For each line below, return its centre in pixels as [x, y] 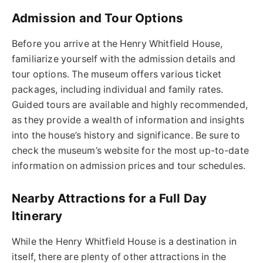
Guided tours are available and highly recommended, [130, 104]
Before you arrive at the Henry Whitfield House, [117, 43]
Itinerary [37, 216]
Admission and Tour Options [98, 18]
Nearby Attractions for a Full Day [109, 198]
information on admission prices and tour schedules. [129, 166]
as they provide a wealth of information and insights [128, 120]
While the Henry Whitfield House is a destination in [124, 241]
